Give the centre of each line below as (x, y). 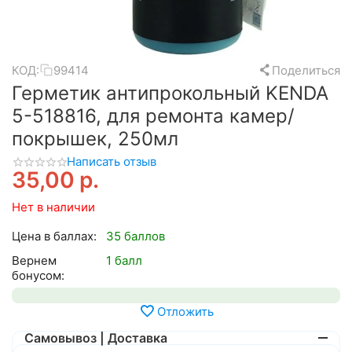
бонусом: (38, 276)
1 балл (124, 261)
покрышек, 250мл (95, 139)
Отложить (185, 311)
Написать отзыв (112, 161)
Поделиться (306, 70)
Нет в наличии (53, 207)
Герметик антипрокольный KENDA (170, 93)
